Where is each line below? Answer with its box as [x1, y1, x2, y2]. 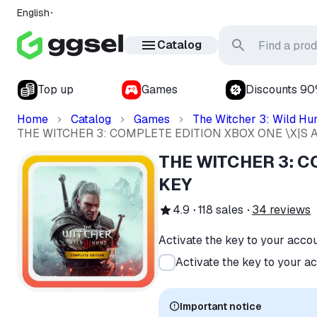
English [17, 6, 50, 19]
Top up [38, 82, 74, 97]
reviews [270, 202, 311, 217]
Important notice [180, 300, 262, 313]
